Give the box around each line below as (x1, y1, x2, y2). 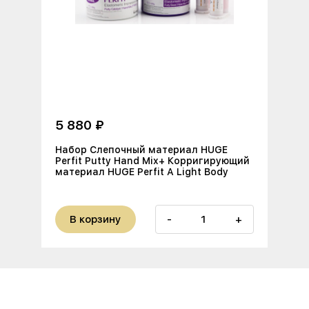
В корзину (70, 213, 122, 226)
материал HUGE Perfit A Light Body (55, 166, 228, 178)
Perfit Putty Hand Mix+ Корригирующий (55, 155, 250, 167)
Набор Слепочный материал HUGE (55, 144, 228, 156)
